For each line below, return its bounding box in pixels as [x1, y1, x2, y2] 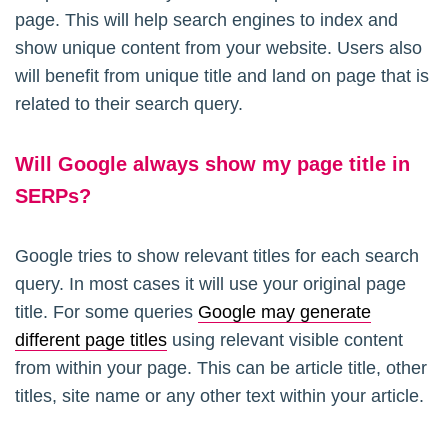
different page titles [15, 329, 167, 350]
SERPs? [15, 184, 91, 207]
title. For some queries [15, 301, 198, 322]
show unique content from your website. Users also [15, 37, 422, 58]
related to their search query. [15, 93, 243, 114]
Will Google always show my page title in [15, 152, 410, 175]
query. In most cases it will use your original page [15, 273, 406, 294]
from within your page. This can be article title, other [15, 357, 427, 378]
